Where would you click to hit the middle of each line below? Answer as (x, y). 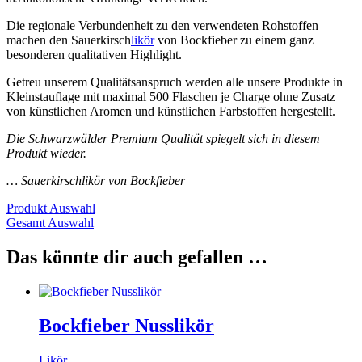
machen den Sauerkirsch (69, 40)
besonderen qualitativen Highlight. (94, 55)
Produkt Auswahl (51, 208)
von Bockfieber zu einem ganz (234, 40)
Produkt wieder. (46, 154)
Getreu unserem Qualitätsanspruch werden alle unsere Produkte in (175, 82)
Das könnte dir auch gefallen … (137, 257)
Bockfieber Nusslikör (126, 325)
